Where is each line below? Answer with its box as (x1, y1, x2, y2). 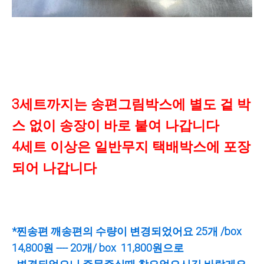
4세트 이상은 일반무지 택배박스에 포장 (12, 139, 250, 155)
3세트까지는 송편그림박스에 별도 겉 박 (12, 97, 250, 113)
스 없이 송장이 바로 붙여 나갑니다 (12, 118, 219, 134)
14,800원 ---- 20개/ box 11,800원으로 (12, 242, 186, 254)
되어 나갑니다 (12, 160, 97, 176)
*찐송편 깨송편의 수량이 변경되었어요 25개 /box (12, 225, 244, 237)
